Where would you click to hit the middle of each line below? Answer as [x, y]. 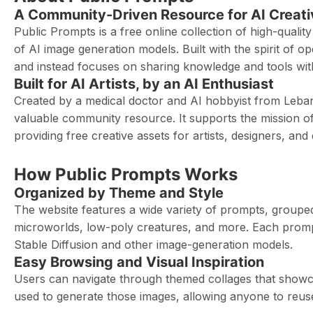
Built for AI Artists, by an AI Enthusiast [144, 84]
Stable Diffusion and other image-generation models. [153, 245]
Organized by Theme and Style [119, 193]
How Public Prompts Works [126, 174]
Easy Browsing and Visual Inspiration [139, 262]
